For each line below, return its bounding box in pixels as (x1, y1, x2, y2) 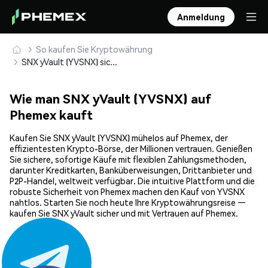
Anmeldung (177, 11, 225, 22)
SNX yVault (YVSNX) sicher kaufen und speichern (110, 56, 117, 67)
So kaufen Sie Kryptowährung (36, 44, 153, 54)
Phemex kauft (10, 106, 93, 123)
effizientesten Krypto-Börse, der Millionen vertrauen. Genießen (10, 143, 252, 154)
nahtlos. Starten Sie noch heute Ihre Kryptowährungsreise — (10, 197, 246, 208)
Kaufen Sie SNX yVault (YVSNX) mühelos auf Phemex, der (10, 132, 228, 144)
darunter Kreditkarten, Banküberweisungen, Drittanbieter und (10, 165, 252, 176)
